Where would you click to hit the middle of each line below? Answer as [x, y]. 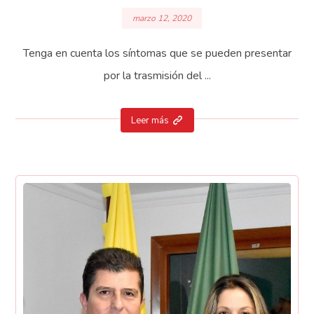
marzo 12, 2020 [162, 18]
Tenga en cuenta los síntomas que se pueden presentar [157, 53]
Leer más [150, 120]
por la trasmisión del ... [157, 75]
